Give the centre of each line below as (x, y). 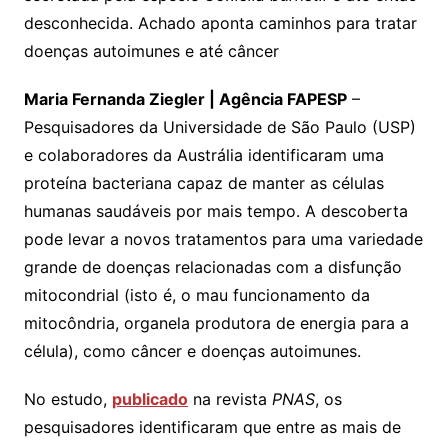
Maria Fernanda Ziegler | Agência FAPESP (185, 98)
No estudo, (67, 398)
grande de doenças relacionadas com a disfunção (212, 266)
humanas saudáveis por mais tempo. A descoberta (215, 210)
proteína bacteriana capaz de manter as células (203, 182)
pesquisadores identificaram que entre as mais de (212, 426)
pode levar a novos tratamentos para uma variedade (223, 238)
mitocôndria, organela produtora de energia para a (216, 322)
